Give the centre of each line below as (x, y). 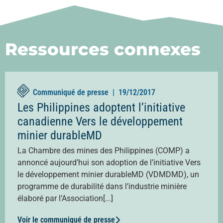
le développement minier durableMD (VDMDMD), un (108, 174)
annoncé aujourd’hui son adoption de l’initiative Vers (109, 162)
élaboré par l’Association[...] (65, 198)
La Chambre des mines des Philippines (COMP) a (104, 150)
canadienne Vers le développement (100, 121)
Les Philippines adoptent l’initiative (101, 107)
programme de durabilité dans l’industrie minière (102, 186)
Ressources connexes (103, 49)
